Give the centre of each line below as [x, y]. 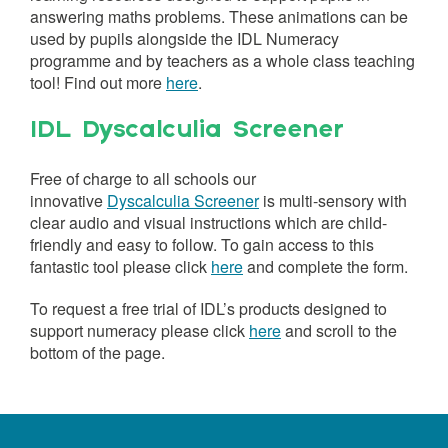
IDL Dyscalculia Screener [187, 131]
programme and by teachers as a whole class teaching [222, 60]
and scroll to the [339, 330]
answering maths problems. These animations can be [219, 16]
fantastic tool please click [120, 266]
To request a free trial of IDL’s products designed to [208, 308]
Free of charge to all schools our [143, 178]
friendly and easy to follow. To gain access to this [202, 244]
